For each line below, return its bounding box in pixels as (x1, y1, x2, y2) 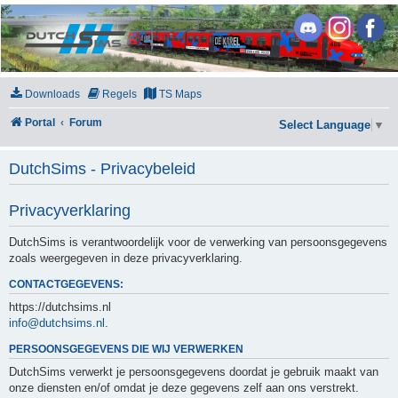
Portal (25, 116, 55, 130)
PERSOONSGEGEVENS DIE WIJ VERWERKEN (9, 343, 243, 354)
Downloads (25, 88, 80, 101)
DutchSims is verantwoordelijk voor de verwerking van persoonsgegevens (9, 235, 387, 249)
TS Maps (159, 88, 202, 101)
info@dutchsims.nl (9, 315, 105, 330)
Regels (102, 88, 137, 101)
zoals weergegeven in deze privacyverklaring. (9, 251, 243, 265)
